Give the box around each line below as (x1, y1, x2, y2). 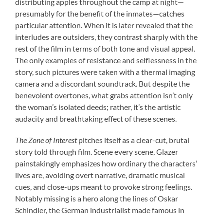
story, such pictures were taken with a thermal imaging (15, 67, 196, 77)
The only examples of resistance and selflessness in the (15, 55, 197, 65)
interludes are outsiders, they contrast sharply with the (15, 32, 198, 42)
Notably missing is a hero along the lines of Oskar (15, 194, 179, 203)
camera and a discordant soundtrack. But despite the (15, 79, 190, 89)
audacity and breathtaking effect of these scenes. (15, 114, 177, 124)
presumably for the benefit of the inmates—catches (15, 9, 185, 18)
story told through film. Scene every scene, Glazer (15, 147, 179, 157)
